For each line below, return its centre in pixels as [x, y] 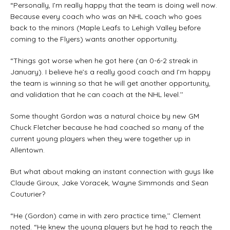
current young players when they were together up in [100, 138]
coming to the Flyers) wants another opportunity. [94, 39]
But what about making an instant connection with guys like [112, 171]
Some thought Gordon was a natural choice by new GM [105, 116]
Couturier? [28, 194]
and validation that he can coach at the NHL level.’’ [97, 94]
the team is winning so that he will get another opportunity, [110, 83]
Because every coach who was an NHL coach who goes [106, 16]
